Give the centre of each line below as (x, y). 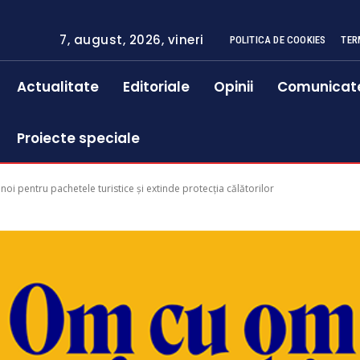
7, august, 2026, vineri (132, 40)
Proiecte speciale (79, 138)
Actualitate (58, 87)
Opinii (234, 87)
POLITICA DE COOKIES (278, 40)
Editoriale (157, 87)
